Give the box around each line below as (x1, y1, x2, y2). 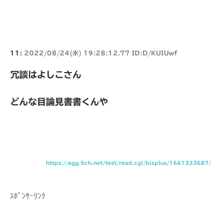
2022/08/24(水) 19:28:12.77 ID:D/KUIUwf (24, 49, 178, 56)
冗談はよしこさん (10, 70, 81, 79)
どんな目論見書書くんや (10, 97, 108, 106)
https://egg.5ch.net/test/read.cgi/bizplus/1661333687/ (46, 160, 211, 165)
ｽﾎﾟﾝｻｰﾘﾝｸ (10, 191, 45, 200)
